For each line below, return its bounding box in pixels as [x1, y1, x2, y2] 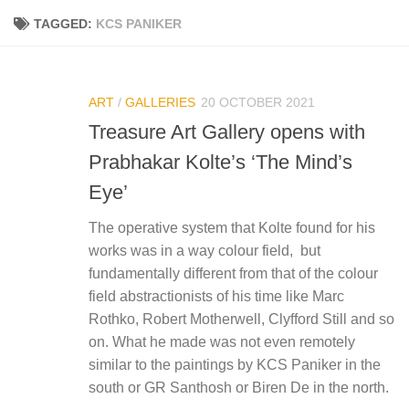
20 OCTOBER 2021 [201, 95, 315, 110]
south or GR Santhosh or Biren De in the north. [89, 380, 389, 396]
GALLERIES [125, 95, 195, 110]
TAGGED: [34, 16, 96, 31]
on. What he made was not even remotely [89, 334, 355, 351]
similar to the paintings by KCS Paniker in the [89, 357, 381, 373]
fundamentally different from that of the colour [89, 266, 378, 282]
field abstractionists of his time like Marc [89, 288, 344, 305]
